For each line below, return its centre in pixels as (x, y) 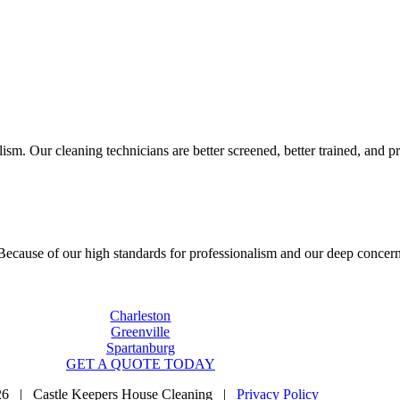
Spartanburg (140, 347)
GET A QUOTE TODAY (140, 363)
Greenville (141, 331)
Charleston (141, 315)
